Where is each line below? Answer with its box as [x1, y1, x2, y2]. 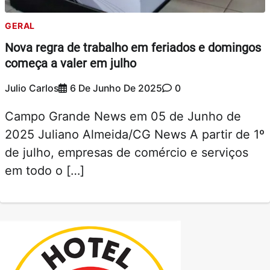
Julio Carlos [5, 82, 58, 94]
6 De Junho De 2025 [70, 82, 162, 94]
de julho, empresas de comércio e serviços [5, 145, 248, 160]
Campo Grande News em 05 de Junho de [5, 108, 241, 124]
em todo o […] [5, 163, 84, 178]
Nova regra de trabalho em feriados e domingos [5, 40, 261, 55]
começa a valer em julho [5, 56, 136, 71]
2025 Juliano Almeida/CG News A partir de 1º [5, 127, 265, 142]
